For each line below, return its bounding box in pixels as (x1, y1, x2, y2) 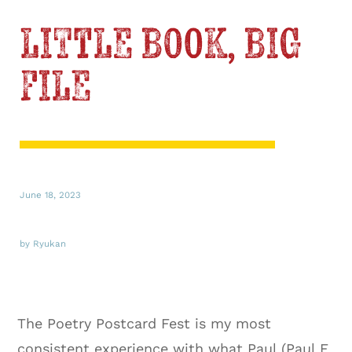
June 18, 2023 (20, 189, 81, 200)
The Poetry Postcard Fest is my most (17, 314, 272, 332)
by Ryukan (20, 237, 66, 249)
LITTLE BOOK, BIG (20, 23, 302, 67)
